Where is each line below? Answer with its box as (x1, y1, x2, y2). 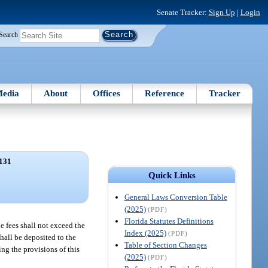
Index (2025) (124, 228, 166, 237)
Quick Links (148, 170, 196, 180)
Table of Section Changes (124, 240, 207, 249)
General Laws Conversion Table (124, 192, 227, 202)
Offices (92, 88, 120, 98)
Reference (145, 88, 185, 98)
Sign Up (208, 7, 235, 17)
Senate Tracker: (156, 7, 209, 17)
